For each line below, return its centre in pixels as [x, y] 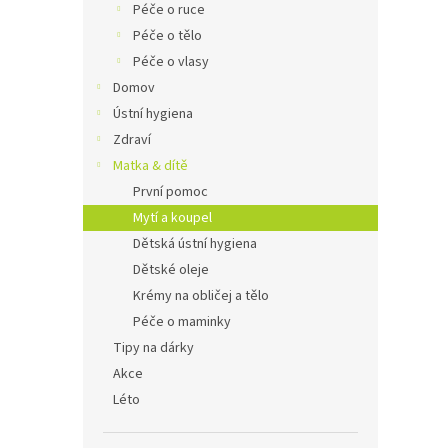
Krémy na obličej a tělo [201, 296]
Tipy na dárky [153, 348]
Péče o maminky [182, 322]
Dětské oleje [171, 270]
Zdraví [132, 140]
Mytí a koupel [172, 218]
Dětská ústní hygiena [195, 244]
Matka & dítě [150, 166]
